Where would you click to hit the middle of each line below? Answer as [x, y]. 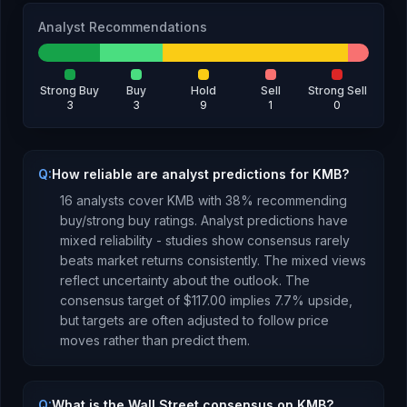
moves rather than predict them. [155, 340]
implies [250, 300]
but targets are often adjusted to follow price [194, 320]
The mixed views [315, 260]
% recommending [294, 200]
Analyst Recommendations [123, 27]
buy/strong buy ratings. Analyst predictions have [204, 220]
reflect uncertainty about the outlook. [171, 280]
